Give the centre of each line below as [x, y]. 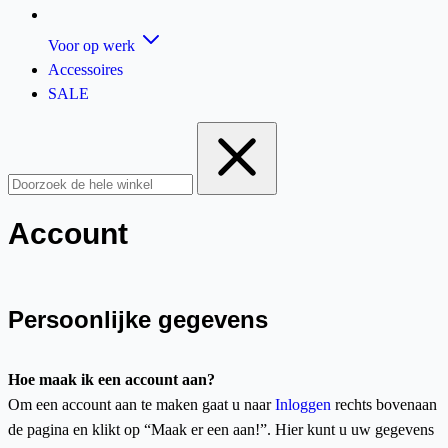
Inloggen [303, 404]
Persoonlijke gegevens [138, 319]
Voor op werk [91, 45]
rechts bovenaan [384, 404]
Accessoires [85, 69]
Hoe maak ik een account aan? [111, 379]
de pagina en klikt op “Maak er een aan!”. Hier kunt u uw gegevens [221, 429]
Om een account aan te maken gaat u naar [141, 404]
